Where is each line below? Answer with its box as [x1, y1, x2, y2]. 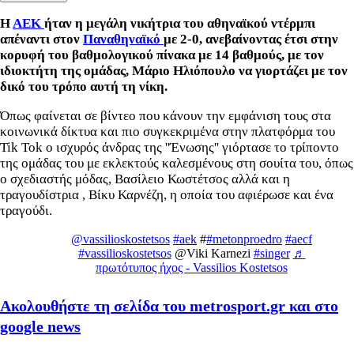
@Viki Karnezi [171, 246, 254, 260]
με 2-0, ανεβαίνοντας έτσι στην [164, 31, 338, 47]
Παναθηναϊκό [83, 31, 164, 47]
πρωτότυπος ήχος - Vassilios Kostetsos [96, 260, 288, 274]
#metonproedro [206, 232, 282, 246]
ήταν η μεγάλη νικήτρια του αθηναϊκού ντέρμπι [44, 15, 315, 31]
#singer [253, 246, 290, 260]
